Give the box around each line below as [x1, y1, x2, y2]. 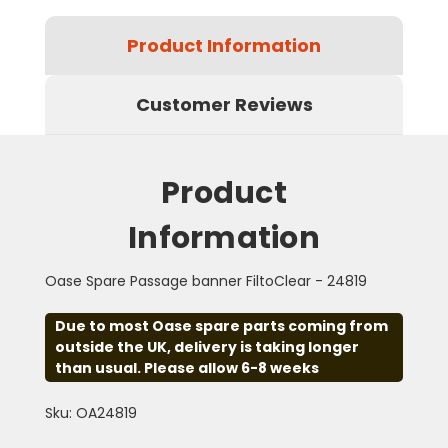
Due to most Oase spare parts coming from [54, 315, 388, 336]
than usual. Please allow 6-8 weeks [54, 357, 319, 378]
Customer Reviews [135, 91, 313, 117]
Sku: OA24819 [44, 402, 137, 423]
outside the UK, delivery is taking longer [54, 336, 359, 357]
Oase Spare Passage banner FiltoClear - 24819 [44, 270, 367, 291]
